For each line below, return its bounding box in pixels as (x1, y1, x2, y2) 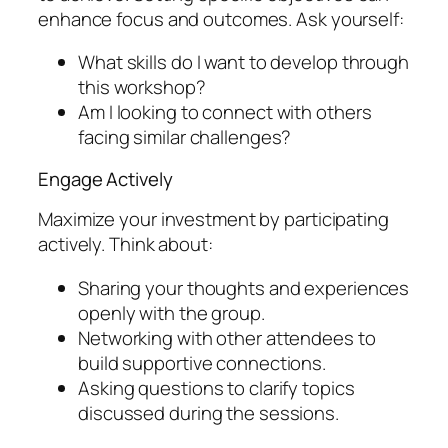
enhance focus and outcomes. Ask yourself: (38, 5, 404, 32)
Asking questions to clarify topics (78, 374, 355, 401)
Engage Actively (38, 165, 173, 192)
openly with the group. (78, 299, 265, 326)
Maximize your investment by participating (38, 206, 389, 233)
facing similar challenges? (78, 124, 292, 151)
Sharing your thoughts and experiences (78, 274, 410, 301)
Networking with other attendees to (78, 324, 376, 351)
